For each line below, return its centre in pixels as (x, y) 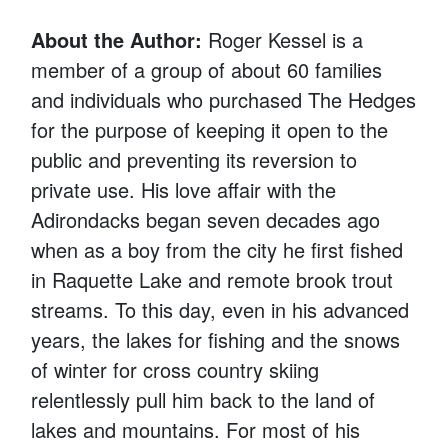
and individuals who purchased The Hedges (224, 99)
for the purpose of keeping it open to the (210, 129)
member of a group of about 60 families (207, 69)
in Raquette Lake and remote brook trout (212, 279)
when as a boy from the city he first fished (217, 249)
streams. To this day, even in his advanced (220, 309)
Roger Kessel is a (286, 39)
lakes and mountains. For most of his (196, 429)
